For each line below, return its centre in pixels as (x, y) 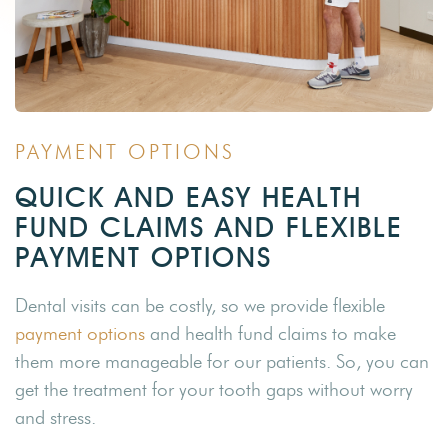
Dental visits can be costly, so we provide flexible (200, 306)
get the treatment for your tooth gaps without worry (214, 390)
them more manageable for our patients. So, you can (222, 362)
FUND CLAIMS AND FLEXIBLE (209, 227)
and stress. (55, 418)
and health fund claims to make (270, 334)
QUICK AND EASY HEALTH (188, 197)
